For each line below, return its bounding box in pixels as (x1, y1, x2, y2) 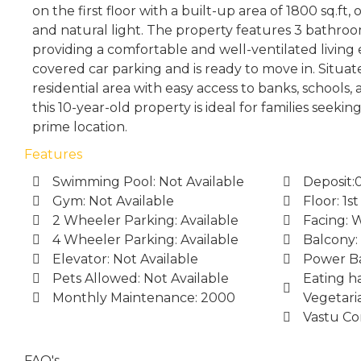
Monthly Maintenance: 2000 (52, 290, 235, 305)
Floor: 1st (303, 193, 359, 209)
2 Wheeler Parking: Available (52, 213, 239, 228)
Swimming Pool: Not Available (52, 174, 244, 189)
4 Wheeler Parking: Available (52, 232, 239, 247)
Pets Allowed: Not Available (52, 271, 229, 286)
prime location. (32, 119, 127, 135)
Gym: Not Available (52, 193, 174, 209)
